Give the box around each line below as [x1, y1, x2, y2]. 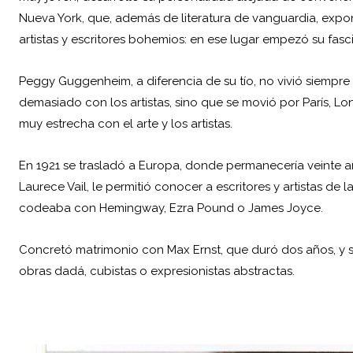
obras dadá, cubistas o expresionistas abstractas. [19, 264, 295, 279]
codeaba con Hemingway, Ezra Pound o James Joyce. [19, 201, 323, 216]
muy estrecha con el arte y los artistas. [19, 117, 232, 132]
